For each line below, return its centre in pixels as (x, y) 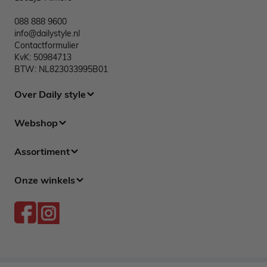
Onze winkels (45, 180)
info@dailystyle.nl (47, 33)
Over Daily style (50, 94)
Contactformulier (46, 45)
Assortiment (42, 151)
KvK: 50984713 (43, 57)
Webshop (36, 122)
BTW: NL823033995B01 (61, 69)
